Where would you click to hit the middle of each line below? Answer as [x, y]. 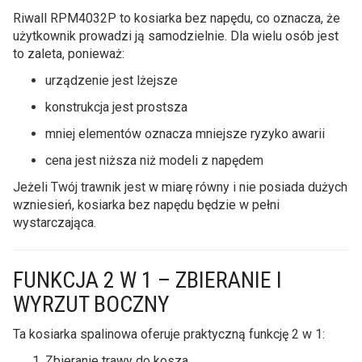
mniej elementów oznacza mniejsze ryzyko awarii [185, 133]
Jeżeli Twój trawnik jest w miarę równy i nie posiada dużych [180, 187]
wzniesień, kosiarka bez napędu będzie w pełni [146, 204]
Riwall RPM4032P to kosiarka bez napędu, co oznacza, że [177, 18]
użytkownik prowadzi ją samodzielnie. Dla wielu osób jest [176, 36]
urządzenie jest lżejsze [112, 80]
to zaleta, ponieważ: [69, 53]
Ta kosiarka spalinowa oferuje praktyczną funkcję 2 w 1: [169, 334]
